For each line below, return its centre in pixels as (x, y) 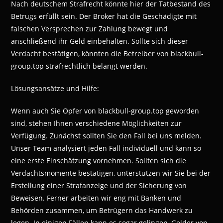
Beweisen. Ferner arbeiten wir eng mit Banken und (96, 198)
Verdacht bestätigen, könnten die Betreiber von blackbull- (108, 53)
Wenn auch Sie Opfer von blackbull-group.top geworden (105, 111)
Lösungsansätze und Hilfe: (55, 88)
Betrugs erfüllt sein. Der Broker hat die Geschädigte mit (104, 16)
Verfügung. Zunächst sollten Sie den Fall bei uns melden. (107, 135)
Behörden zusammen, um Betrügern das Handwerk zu (102, 210)
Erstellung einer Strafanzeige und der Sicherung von (99, 185)
